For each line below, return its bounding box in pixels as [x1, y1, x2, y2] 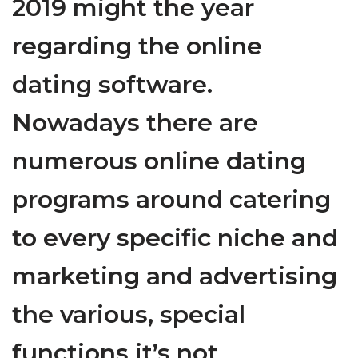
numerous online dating [12, 146, 306, 177]
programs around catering [12, 185, 331, 215]
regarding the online [12, 31, 262, 62]
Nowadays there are [12, 108, 258, 138]
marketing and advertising [12, 261, 337, 292]
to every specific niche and [12, 223, 338, 253]
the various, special [12, 300, 245, 330]
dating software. [12, 70, 213, 100]
